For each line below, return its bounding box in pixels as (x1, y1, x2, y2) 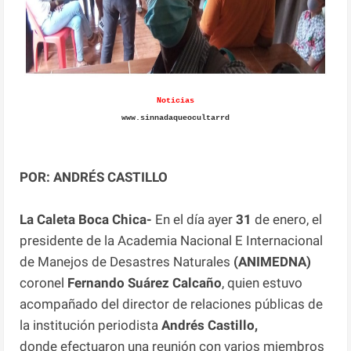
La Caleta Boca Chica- (20, 211, 153, 227)
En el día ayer (152, 211, 237, 227)
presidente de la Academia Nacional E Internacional (20, 232, 324, 248)
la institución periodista (20, 317, 162, 333)
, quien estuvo (222, 274, 303, 291)
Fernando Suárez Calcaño (67, 274, 223, 291)
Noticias (157, 96, 194, 105)
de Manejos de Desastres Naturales (20, 253, 234, 270)
